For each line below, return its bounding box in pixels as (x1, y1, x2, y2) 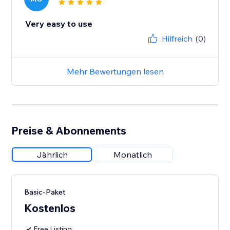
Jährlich (36, 149, 68, 160)
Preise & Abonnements (11, 124, 127, 138)
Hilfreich (161, 33, 193, 44)
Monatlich (113, 149, 152, 160)
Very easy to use (25, 18, 93, 29)
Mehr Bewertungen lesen (66, 66, 164, 77)
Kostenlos (24, 201, 76, 215)
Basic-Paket (24, 187, 66, 197)
